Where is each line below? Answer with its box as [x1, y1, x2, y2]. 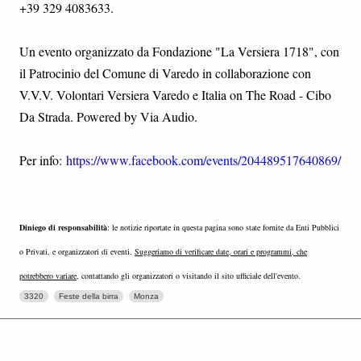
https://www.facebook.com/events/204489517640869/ [66, 151, 341, 168]
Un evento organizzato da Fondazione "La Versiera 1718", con [19, 43, 339, 60]
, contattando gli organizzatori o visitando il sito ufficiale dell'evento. [77, 270, 301, 281]
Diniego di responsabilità [19, 222, 107, 233]
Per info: [19, 151, 66, 168]
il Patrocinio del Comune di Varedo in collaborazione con [19, 64, 311, 81]
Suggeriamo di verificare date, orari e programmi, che [135, 246, 307, 257]
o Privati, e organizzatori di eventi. [19, 246, 135, 257]
